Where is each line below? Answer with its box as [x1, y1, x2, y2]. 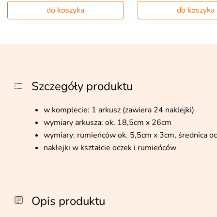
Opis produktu [31, 193, 105, 209]
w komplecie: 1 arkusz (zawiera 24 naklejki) [44, 105, 194, 115]
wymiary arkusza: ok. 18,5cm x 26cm [44, 117, 171, 128]
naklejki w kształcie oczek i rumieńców [44, 142, 176, 153]
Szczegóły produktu [31, 78, 133, 94]
